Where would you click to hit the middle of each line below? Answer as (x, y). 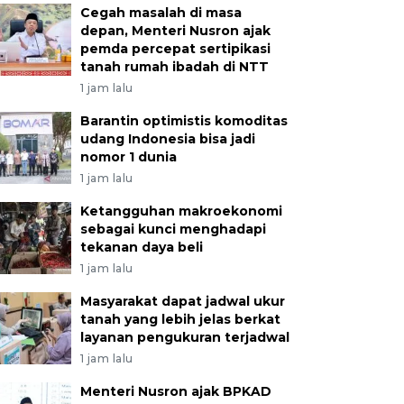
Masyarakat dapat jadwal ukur (182, 301)
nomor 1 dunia (128, 157)
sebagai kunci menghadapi (173, 229)
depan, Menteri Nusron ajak (175, 31)
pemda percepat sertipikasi (175, 49)
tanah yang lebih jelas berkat (180, 319)
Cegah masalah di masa (161, 13)
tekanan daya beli (141, 247)
